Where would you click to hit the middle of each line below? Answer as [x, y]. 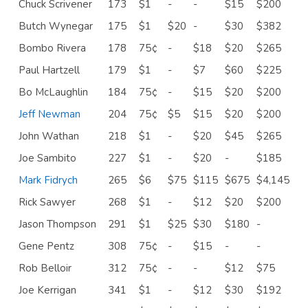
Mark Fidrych [48, 180]
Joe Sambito [47, 158]
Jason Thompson [57, 224]
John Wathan [49, 136]
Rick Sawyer [47, 202]
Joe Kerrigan [47, 290]
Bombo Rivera [52, 48]
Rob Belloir [45, 268]
